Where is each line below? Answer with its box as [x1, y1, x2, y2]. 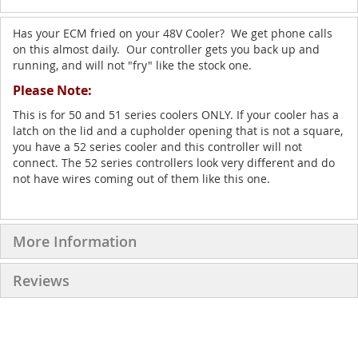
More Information [13, 232, 137, 251]
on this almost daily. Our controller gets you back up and [13, 42, 320, 57]
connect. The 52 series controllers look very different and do [13, 155, 335, 170]
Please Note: [13, 82, 92, 99]
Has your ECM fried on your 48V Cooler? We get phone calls [13, 26, 332, 41]
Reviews [13, 271, 70, 290]
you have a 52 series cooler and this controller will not [13, 139, 302, 154]
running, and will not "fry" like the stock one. [13, 58, 252, 73]
